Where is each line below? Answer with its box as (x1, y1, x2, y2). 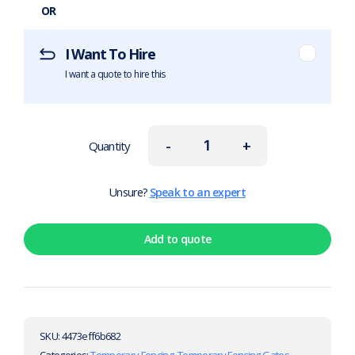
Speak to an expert (149, 185, 246, 200)
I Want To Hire (65, 44, 155, 64)
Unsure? (109, 185, 150, 200)
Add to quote (143, 231, 212, 247)
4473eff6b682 (61, 329, 120, 344)
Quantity (88, 138, 131, 155)
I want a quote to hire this (65, 67, 166, 82)
